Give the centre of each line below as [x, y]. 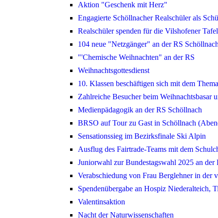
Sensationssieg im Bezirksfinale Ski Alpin [142, 136]
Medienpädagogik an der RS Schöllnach [140, 110]
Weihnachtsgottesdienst [114, 71]
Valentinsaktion [101, 202]
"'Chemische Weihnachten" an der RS [136, 57]
